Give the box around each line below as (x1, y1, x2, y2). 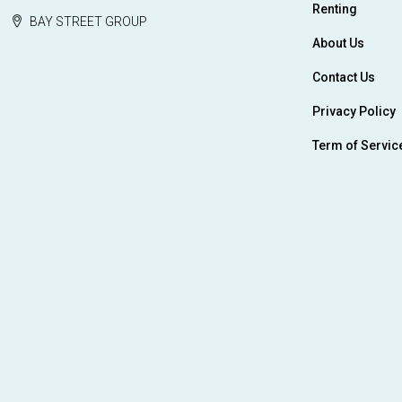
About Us (312, 36, 364, 51)
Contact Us (312, 70, 375, 85)
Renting (312, 2, 357, 17)
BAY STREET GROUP (30, 14, 147, 30)
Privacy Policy (312, 104, 396, 119)
